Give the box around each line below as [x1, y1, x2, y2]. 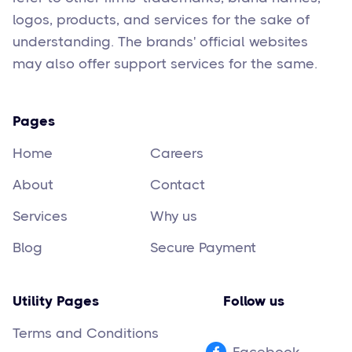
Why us [150, 208, 197, 224]
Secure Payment [150, 240, 256, 255]
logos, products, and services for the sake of [13, 12, 310, 27]
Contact [150, 177, 205, 192]
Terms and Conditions [13, 325, 159, 341]
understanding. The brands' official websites [13, 34, 308, 49]
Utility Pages [13, 293, 99, 309]
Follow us [222, 293, 284, 309]
